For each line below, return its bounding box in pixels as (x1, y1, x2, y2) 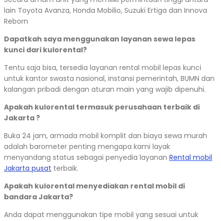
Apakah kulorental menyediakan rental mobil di (4, 181, 185, 191)
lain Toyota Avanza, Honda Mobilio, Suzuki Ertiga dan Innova (4, 5, 207, 16)
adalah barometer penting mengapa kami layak (4, 142, 170, 152)
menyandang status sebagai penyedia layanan (4, 152, 169, 163)
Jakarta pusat (4, 163, 51, 174)
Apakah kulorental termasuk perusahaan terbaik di (4, 102, 200, 112)
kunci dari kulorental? (4, 45, 87, 55)
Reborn (4, 16, 28, 27)
